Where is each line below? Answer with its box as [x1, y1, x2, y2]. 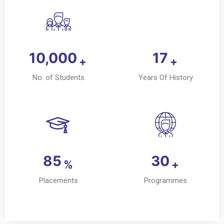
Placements [39, 175, 78, 185]
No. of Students [32, 72, 84, 82]
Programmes [144, 175, 187, 185]
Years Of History [138, 72, 193, 82]
